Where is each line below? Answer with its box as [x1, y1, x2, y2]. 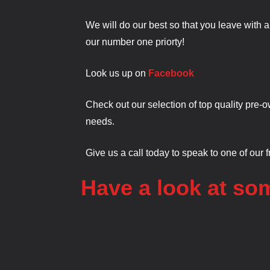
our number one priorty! [86, 36, 185, 47]
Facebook [148, 67, 195, 78]
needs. [86, 116, 115, 127]
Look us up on [86, 67, 149, 78]
